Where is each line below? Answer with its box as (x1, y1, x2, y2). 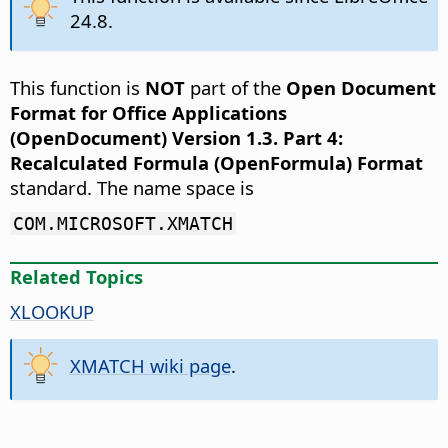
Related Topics (10, 263, 143, 289)
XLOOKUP (10, 298, 94, 324)
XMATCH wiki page (69, 352, 231, 378)
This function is (10, 75, 145, 101)
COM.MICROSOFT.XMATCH (13, 213, 233, 235)
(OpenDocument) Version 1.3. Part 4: (10, 125, 343, 151)
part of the (185, 75, 286, 101)
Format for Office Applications (10, 100, 287, 126)
